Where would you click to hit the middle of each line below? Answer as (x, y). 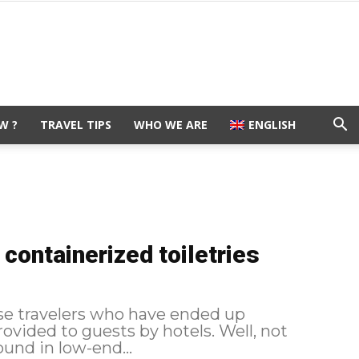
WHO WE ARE (171, 125)
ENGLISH (272, 125)
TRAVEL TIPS (76, 125)
